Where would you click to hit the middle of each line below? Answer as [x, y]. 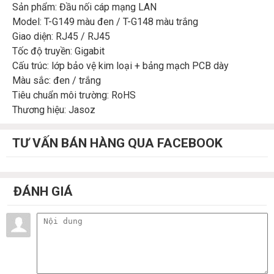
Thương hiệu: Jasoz [54, 110]
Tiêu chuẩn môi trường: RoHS [74, 95]
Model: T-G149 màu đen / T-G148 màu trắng [105, 22]
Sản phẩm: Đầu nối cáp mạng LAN [84, 7]
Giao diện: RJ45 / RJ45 [61, 37]
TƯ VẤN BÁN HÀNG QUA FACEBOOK [117, 143]
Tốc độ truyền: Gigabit [58, 51]
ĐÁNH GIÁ [43, 192]
